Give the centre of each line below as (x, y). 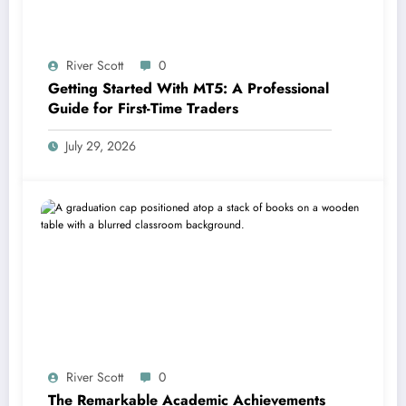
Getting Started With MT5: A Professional (188, 89)
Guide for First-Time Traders (143, 109)
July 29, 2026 (101, 146)
